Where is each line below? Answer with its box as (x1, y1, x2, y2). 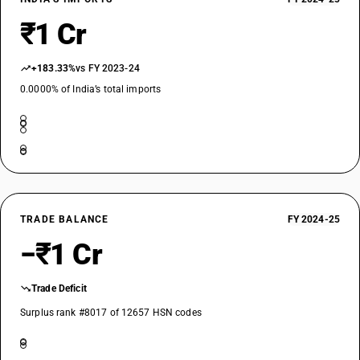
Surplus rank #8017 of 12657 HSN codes (20, 307, 202, 318)
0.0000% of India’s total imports (20, 84, 162, 95)
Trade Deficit (31, 283, 87, 294)
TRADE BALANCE (20, 214, 109, 225)
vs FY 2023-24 (76, 63, 140, 74)
